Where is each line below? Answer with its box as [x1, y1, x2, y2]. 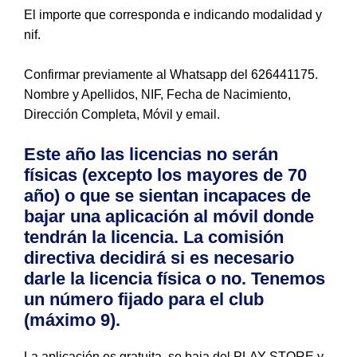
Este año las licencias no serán [24, 144, 278, 164]
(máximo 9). [24, 310, 120, 330]
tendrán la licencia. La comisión [24, 227, 284, 247]
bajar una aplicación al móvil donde [24, 206, 314, 226]
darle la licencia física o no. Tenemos [24, 269, 325, 288]
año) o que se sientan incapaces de [24, 186, 311, 206]
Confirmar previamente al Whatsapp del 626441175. [24, 68, 318, 81]
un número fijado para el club [24, 289, 264, 309]
